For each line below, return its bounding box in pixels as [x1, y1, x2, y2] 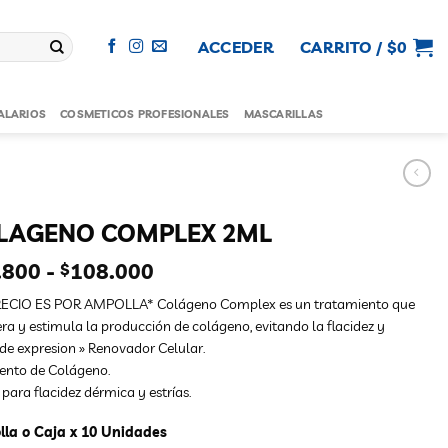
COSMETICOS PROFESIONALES [60, 106, 230, 121]
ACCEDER [197, 37, 274, 57]
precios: [152, 299, 231, 326]
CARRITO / [299, 37, 388, 57]
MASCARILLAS [243, 106, 324, 121]
